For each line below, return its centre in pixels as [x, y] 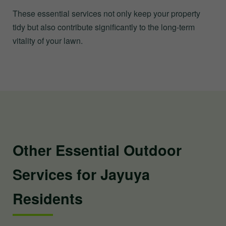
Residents [48, 198]
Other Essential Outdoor [97, 150]
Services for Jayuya [81, 174]
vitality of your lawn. [48, 40]
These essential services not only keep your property [106, 13]
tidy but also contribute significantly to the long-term [104, 27]
